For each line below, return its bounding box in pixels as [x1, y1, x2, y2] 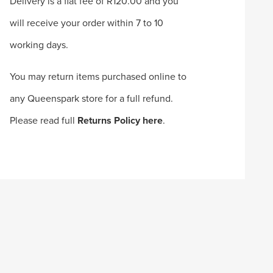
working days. [10, 38, 69, 51]
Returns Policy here [77, 114, 163, 127]
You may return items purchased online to [10, 70, 187, 83]
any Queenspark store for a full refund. [10, 92, 174, 105]
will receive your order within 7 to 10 [10, 16, 164, 29]
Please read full [10, 114, 78, 127]
